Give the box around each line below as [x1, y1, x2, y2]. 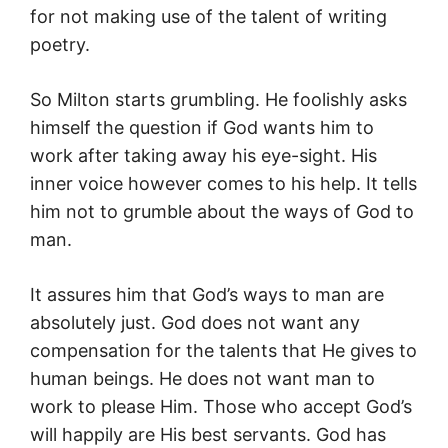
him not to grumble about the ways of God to [30, 201, 414, 223]
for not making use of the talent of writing [30, 6, 387, 28]
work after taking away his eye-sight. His [30, 145, 377, 167]
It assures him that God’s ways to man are [30, 284, 384, 306]
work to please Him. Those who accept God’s [30, 396, 412, 418]
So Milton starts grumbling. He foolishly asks [30, 89, 407, 111]
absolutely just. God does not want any [30, 312, 360, 334]
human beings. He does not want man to [30, 368, 375, 390]
